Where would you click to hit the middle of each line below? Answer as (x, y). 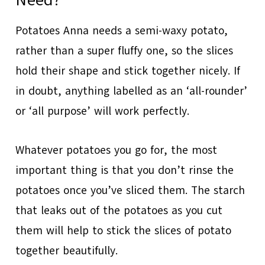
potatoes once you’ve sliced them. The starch (130, 191)
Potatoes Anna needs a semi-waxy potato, (122, 31)
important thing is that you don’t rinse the (125, 171)
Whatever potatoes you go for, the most (117, 151)
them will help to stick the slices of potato (124, 231)
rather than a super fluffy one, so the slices (125, 51)
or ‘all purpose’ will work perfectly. (103, 112)
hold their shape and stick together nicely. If (128, 71)
